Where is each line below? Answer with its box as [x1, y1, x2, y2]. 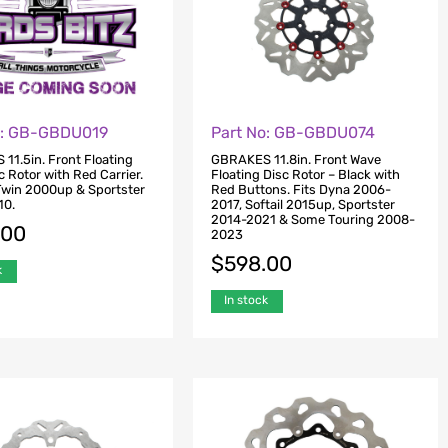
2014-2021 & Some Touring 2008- [210, 211, 415, 227]
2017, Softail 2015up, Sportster [210, 196, 395, 212]
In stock [223, 292, 268, 307]
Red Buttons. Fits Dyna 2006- [210, 181, 391, 197]
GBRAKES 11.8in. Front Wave [210, 151, 381, 167]
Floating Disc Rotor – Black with [210, 166, 400, 182]
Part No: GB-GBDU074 [210, 123, 375, 142]
